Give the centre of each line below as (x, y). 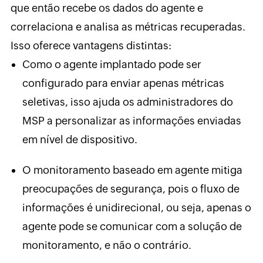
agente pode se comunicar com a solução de (132, 227)
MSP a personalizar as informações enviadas (131, 121)
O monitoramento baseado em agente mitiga (132, 170)
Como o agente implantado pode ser (112, 65)
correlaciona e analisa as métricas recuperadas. (128, 27)
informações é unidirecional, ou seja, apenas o (136, 208)
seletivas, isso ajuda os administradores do (127, 102)
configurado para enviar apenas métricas (123, 83)
